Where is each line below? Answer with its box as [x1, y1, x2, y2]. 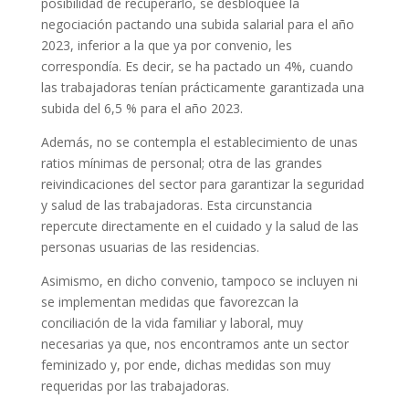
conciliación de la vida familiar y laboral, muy [40, 314, 303, 332]
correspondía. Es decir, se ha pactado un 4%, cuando [40, 58, 353, 76]
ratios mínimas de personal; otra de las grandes [40, 154, 322, 173]
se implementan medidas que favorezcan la [40, 293, 299, 311]
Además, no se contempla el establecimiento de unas [40, 133, 358, 152]
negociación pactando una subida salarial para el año [40, 16, 354, 34]
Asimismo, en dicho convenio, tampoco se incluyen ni [40, 272, 358, 290]
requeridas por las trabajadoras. [40, 377, 229, 395]
